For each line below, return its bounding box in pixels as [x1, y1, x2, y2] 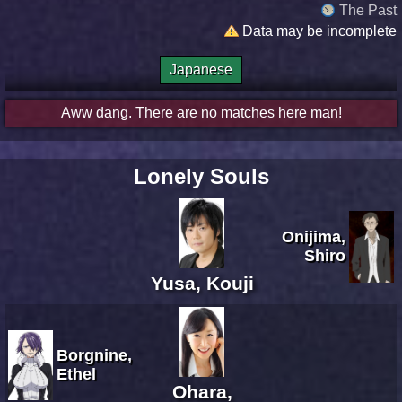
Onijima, [282, 227, 345, 246]
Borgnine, [57, 345, 132, 364]
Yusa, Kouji [150, 272, 254, 293]
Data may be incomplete [242, 22, 397, 39]
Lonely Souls [133, 163, 269, 188]
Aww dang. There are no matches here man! [60, 104, 342, 120]
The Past [339, 2, 397, 18]
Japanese [170, 61, 232, 77]
